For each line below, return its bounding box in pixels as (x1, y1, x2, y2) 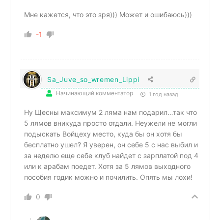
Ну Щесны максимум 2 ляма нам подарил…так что (24, 108, 197, 116)
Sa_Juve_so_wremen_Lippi (47, 75, 140, 83)
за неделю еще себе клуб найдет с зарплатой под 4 (24, 151, 198, 160)
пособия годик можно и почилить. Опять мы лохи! (24, 172, 192, 181)
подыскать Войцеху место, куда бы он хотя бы (24, 129, 182, 138)
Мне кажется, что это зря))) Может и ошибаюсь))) (24, 10, 192, 19)
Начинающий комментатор (56, 89, 133, 97)
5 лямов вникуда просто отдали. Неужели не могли (24, 118, 197, 127)
